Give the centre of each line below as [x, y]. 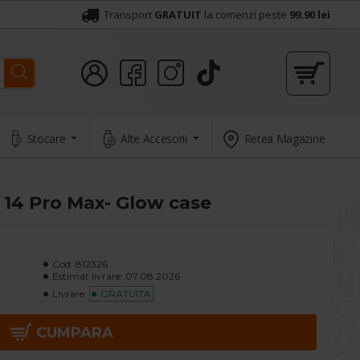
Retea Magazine [284, 138]
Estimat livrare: [88, 276]
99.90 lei [310, 14]
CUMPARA [74, 332]
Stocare [46, 138]
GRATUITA [126, 294]
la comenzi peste [245, 14]
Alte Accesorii [154, 138]
